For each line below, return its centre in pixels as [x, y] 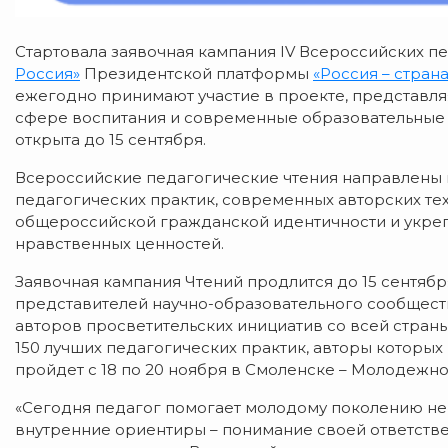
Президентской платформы [196, 73]
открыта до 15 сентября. [110, 139]
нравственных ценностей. [119, 243]
